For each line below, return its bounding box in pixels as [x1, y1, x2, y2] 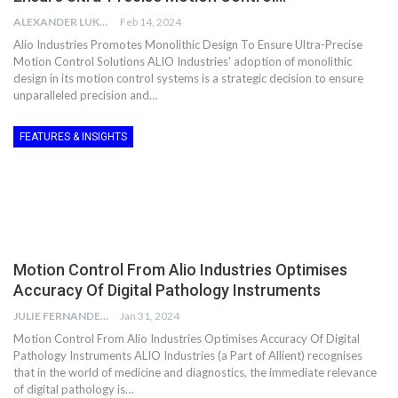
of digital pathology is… [13, 381, 133, 396]
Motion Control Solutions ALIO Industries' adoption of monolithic [13, 53, 352, 68]
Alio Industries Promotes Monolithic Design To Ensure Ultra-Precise [13, 36, 362, 52]
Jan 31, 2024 [120, 308, 179, 322]
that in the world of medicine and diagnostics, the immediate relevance [13, 364, 377, 379]
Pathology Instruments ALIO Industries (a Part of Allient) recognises [13, 347, 362, 362]
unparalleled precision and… [13, 87, 157, 102]
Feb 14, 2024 [120, 14, 181, 28]
